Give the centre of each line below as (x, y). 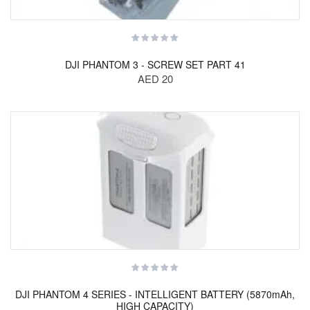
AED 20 (155, 79)
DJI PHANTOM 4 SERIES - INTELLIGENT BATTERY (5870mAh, (155, 294)
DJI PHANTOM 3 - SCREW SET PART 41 (155, 64)
